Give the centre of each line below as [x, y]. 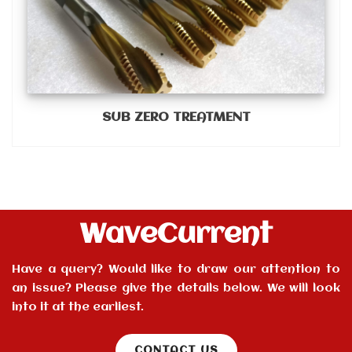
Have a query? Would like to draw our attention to [176, 269]
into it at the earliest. [78, 307]
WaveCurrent [176, 235]
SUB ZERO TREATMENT [176, 117]
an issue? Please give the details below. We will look [176, 288]
